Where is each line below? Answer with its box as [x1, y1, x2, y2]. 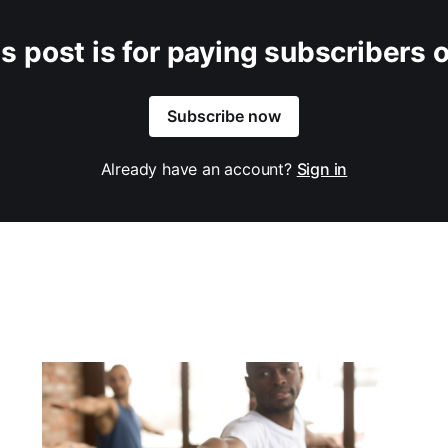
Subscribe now [167, 106, 281, 127]
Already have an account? [100, 159, 297, 180]
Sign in [296, 159, 348, 180]
